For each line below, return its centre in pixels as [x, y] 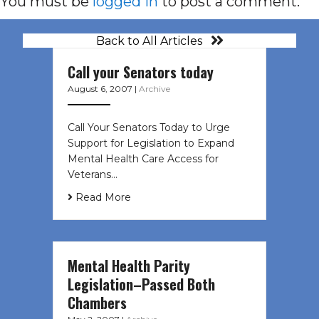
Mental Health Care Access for [143, 159]
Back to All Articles [149, 41]
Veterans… [93, 175]
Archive [155, 89]
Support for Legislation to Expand [151, 143]
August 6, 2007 [101, 89]
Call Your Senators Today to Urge [149, 128]
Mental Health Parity [129, 266]
